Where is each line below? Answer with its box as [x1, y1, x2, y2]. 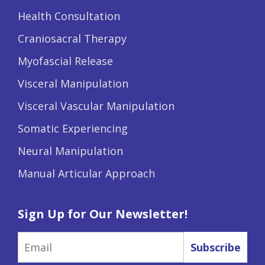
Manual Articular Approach [18, 166, 155, 180]
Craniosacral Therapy [18, 31, 127, 46]
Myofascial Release [18, 54, 113, 68]
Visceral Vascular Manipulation [18, 99, 174, 113]
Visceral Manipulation [18, 76, 128, 91]
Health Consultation [18, 9, 120, 23]
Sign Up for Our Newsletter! [18, 206, 188, 222]
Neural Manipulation [18, 144, 123, 158]
